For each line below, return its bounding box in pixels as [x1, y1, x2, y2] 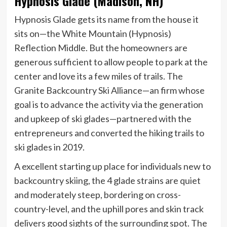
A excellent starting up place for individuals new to [14, 160, 211, 172]
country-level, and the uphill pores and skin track [14, 203, 204, 214]
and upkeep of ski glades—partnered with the [14, 112, 192, 124]
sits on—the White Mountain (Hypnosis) [14, 27, 171, 39]
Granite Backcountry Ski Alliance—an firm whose [14, 84, 205, 96]
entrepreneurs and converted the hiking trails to [14, 127, 204, 138]
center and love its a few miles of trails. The [14, 70, 183, 82]
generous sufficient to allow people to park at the [14, 56, 208, 67]
